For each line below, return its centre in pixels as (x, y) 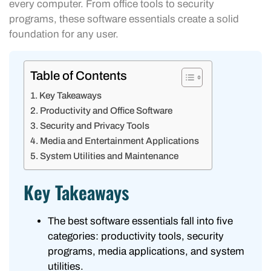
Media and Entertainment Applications (120, 141)
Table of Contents (79, 75)
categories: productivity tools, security (136, 236)
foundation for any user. (64, 34)
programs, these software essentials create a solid (124, 19)
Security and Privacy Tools (95, 126)
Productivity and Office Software (106, 110)
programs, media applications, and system (146, 251)
